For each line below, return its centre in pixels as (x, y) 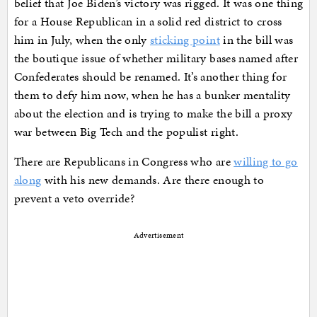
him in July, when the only (82, 39)
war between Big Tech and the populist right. (126, 131)
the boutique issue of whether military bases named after (156, 58)
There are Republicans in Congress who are (124, 161)
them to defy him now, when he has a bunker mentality (152, 94)
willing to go (266, 161)
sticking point (185, 39)
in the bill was (257, 39)
